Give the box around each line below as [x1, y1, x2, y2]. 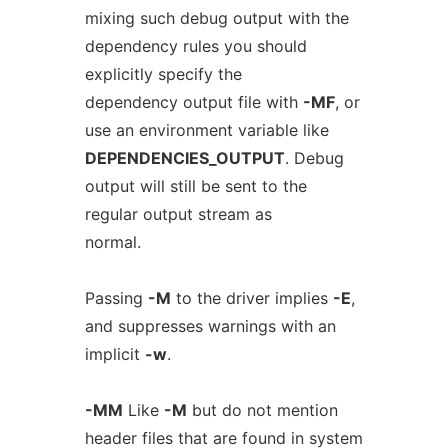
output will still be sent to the [84, 176, 307, 196]
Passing [84, 288, 148, 308]
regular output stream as [84, 204, 272, 224]
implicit [84, 344, 145, 364]
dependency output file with [84, 92, 303, 112]
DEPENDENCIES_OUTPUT [84, 148, 285, 168]
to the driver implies [170, 288, 333, 308]
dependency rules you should [84, 36, 307, 56]
